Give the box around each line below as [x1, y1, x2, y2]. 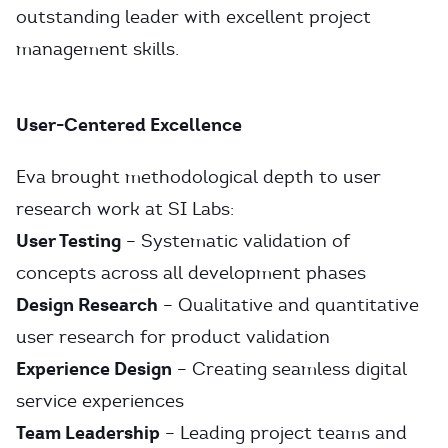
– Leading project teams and [160, 422, 407, 444]
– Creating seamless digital [172, 358, 407, 380]
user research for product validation [16, 326, 330, 348]
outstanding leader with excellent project [16, 6, 371, 28]
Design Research [16, 293, 158, 316]
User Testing [16, 229, 121, 252]
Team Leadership [16, 421, 160, 444]
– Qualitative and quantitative [158, 294, 419, 316]
